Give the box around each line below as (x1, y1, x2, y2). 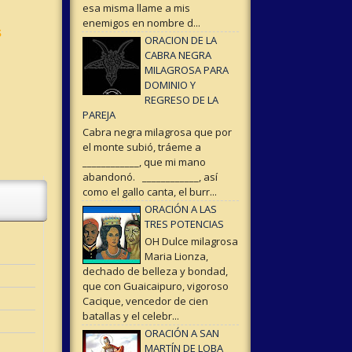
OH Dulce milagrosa (144, 233, 238, 248)
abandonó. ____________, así (82, 170, 218, 185)
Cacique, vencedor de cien (82, 293, 208, 308)
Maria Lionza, (144, 248, 208, 263)
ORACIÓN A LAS (144, 202, 217, 217)
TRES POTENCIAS (144, 217, 224, 232)
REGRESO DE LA (144, 93, 218, 108)
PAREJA (82, 108, 115, 123)
